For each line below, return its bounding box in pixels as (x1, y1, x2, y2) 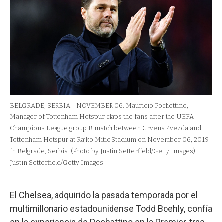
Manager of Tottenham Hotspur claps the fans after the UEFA (10, 113, 194, 121)
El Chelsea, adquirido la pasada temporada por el (10, 190, 198, 201)
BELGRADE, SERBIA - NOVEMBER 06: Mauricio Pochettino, (10, 102, 188, 110)
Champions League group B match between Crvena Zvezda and (10, 124, 201, 132)
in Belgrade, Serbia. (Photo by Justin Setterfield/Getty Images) (10, 147, 195, 155)
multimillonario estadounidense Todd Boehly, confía (10, 203, 212, 214)
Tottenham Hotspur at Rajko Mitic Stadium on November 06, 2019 (10, 136, 209, 144)
